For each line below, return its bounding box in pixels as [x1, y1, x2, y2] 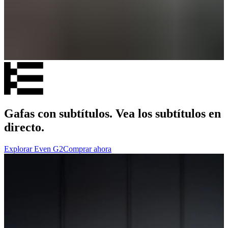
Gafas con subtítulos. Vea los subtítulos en [4, 106, 221, 120]
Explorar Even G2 [4, 144, 63, 153]
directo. [4, 120, 44, 134]
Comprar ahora [63, 144, 111, 153]
